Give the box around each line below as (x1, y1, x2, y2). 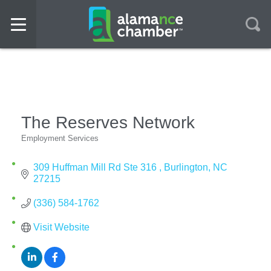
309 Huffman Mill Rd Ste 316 (33, 162, 159, 172)
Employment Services (21, 134, 99, 143)
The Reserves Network (21, 113, 195, 132)
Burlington (164, 162, 208, 172)
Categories (21, 140, 68, 150)
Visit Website (33, 222, 90, 232)
